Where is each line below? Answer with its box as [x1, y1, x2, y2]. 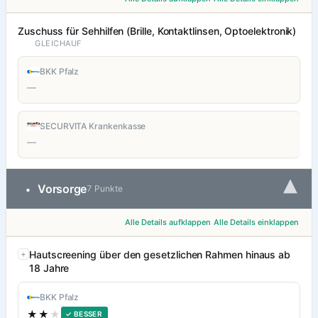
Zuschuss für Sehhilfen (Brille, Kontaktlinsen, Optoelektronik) [18, 25, 297, 38]
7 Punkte [87, 183, 123, 194]
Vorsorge [38, 182, 87, 197]
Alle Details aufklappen [125, 217, 211, 228]
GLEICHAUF [35, 38, 82, 49]
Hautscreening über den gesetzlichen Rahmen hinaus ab [29, 248, 291, 261]
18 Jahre [29, 262, 70, 275]
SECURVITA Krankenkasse [40, 121, 146, 132]
